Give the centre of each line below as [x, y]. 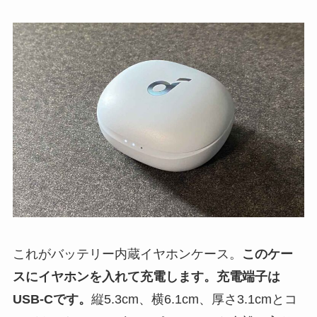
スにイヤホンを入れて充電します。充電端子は [146, 276]
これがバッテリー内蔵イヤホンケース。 [127, 254]
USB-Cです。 [52, 299]
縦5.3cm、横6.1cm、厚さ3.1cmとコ [194, 299]
